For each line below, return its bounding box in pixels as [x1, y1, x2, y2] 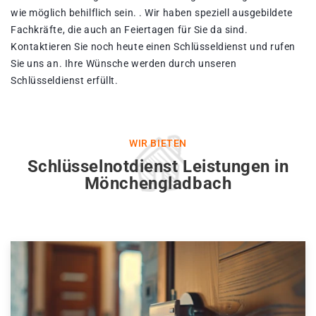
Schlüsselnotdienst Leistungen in [27, 157, 289, 177]
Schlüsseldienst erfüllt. [11, 75, 119, 87]
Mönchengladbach [84, 174, 232, 194]
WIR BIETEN [129, 138, 187, 150]
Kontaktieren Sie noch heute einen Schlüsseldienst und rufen [11, 41, 296, 53]
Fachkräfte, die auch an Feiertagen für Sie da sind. [11, 24, 248, 36]
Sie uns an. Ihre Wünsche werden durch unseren [11, 58, 237, 70]
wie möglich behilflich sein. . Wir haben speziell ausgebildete [11, 7, 293, 19]
